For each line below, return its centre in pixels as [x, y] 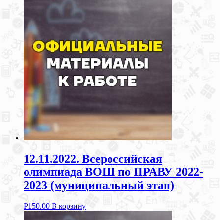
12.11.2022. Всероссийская [93, 158]
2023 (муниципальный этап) [99, 185]
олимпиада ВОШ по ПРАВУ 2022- [113, 172]
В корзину [69, 206]
